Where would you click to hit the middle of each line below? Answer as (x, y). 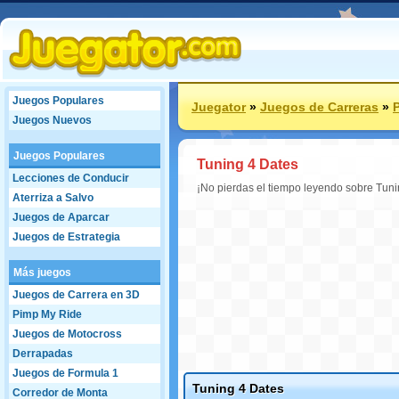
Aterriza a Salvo (53, 198)
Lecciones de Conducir (71, 178)
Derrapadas (43, 354)
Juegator (219, 107)
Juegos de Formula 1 (65, 373)
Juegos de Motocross (67, 334)
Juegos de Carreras (319, 107)
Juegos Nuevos (52, 120)
